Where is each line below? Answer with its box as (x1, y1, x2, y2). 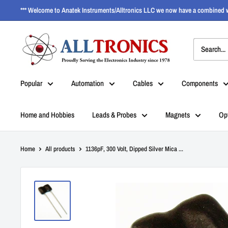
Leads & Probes (92, 109, 136, 120)
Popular (20, 78, 42, 89)
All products (45, 145, 75, 153)
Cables (133, 78, 153, 89)
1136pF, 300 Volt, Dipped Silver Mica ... (85, 145, 183, 153)
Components (182, 78, 218, 89)
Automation (71, 78, 104, 89)
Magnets (165, 109, 190, 120)
